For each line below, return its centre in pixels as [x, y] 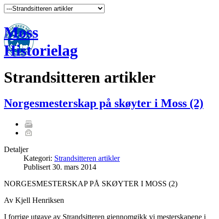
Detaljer [16, 150]
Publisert [38, 167]
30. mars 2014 [74, 167]
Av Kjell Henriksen [34, 200]
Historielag [41, 51]
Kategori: [39, 158]
